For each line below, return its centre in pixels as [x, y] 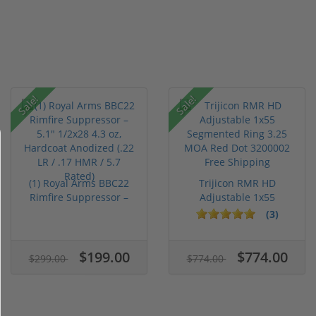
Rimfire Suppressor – [79, 197]
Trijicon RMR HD [237, 183]
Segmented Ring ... [237, 211]
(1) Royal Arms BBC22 [79, 183]
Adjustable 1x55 [237, 197]
